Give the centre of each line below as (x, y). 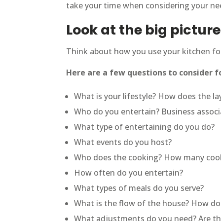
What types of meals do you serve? (139, 188)
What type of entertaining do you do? (145, 127)
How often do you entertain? (129, 172)
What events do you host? (123, 142)
